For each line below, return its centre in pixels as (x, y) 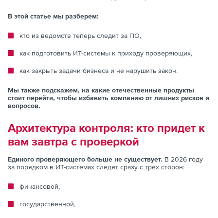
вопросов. (24, 105)
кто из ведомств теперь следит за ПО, (80, 35)
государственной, (47, 204)
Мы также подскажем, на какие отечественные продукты (101, 90)
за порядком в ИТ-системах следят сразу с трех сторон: (96, 167)
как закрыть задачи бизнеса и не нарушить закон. (99, 70)
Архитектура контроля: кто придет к (106, 127)
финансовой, (40, 186)
